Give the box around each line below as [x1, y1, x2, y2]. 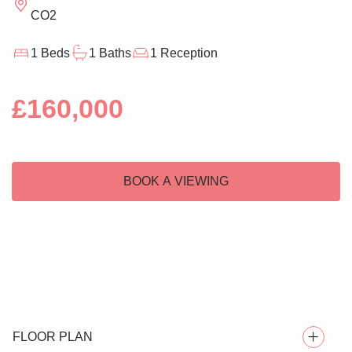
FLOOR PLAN [13, 329, 93, 343]
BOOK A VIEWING [123, 174, 229, 188]
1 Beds [31, 46, 70, 60]
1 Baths [89, 46, 131, 60]
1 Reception [150, 46, 218, 60]
